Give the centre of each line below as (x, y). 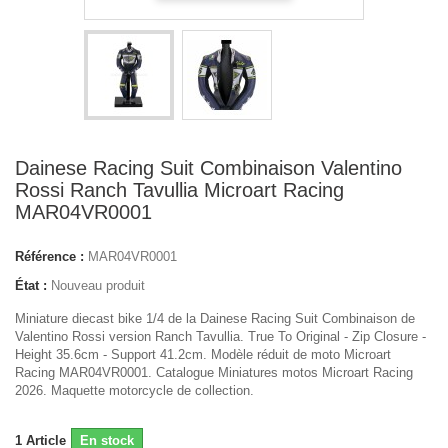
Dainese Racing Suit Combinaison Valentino (208, 168)
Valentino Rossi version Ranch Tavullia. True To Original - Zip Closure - (220, 336)
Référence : (49, 256)
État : (31, 285)
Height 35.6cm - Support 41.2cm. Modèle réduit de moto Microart (203, 354)
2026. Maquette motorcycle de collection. (134, 390)
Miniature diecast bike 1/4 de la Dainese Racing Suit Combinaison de (215, 318)
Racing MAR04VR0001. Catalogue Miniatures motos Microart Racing (214, 372)
